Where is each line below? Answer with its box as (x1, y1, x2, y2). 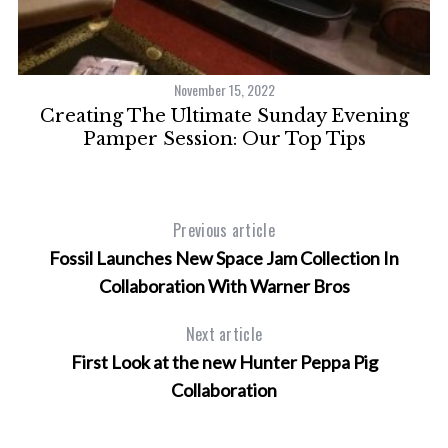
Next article (185, 322, 263, 347)
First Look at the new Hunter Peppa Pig (70, 351, 378, 374)
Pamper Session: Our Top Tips (82, 128, 366, 151)
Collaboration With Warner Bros (98, 275, 350, 298)
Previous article (172, 218, 276, 243)
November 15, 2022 (173, 79, 275, 101)
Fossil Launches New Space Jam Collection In (49, 247, 399, 270)
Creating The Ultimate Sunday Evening (39, 105, 409, 128)
